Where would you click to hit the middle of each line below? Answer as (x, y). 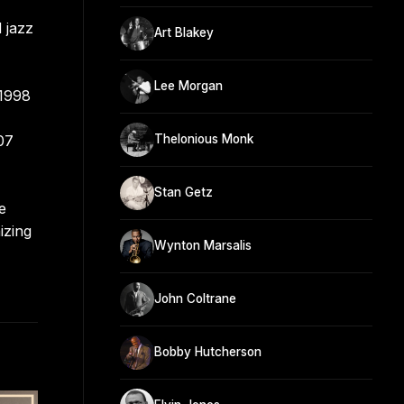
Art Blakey (184, 33)
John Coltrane (195, 299)
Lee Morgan (188, 86)
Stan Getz (184, 193)
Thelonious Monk (204, 139)
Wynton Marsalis (203, 246)
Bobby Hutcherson (208, 352)
